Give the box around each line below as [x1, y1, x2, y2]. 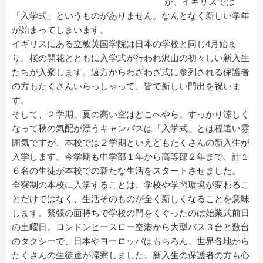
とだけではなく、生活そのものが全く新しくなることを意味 [12, 193, 249, 204]
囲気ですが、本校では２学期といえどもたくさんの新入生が [12, 137, 249, 147]
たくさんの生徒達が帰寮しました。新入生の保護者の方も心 [12, 249, 249, 260]
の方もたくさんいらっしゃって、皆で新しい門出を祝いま [12, 80, 241, 91]
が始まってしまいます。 [12, 24, 109, 35]
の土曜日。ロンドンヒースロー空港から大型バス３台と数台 [12, 221, 249, 232]
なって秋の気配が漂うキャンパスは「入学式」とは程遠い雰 [12, 123, 249, 133]
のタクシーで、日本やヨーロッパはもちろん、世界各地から [12, 235, 249, 246]
